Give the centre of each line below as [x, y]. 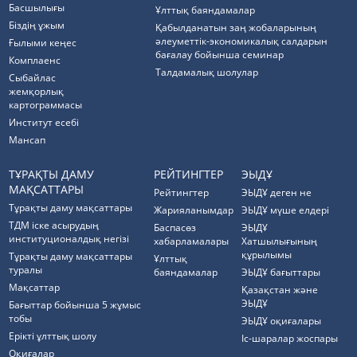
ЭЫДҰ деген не [277, 192]
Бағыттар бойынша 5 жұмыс [75, 305]
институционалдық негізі [69, 239]
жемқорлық [37, 91]
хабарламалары [192, 241]
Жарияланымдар [194, 210]
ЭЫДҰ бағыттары [281, 272]
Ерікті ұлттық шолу [53, 336]
